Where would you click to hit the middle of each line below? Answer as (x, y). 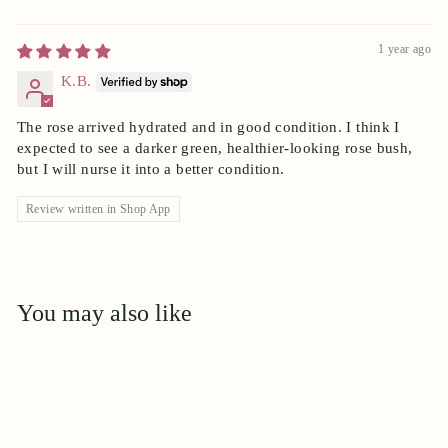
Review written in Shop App (98, 209)
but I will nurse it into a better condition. (151, 169)
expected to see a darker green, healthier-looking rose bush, (215, 148)
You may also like (104, 313)
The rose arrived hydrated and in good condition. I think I (208, 127)
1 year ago (404, 48)
